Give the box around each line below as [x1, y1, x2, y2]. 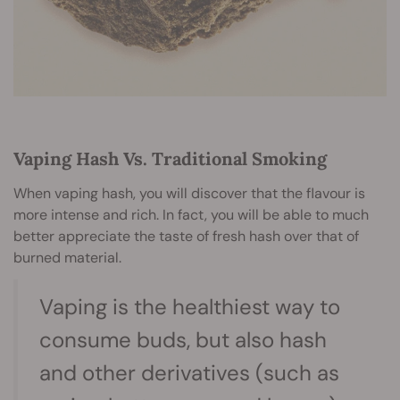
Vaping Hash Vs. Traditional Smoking [13, 146, 327, 170]
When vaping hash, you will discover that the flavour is [13, 183, 365, 203]
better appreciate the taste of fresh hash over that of [13, 226, 359, 246]
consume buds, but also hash [39, 325, 327, 354]
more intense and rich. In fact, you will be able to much [13, 204, 369, 224]
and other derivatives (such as [39, 358, 339, 387]
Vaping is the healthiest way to [39, 292, 340, 321]
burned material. [13, 247, 121, 267]
